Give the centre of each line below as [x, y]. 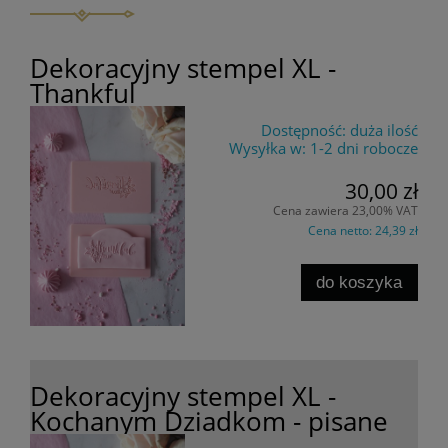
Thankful [83, 93]
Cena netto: [341, 230]
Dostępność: [303, 130]
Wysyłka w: [267, 148]
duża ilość [384, 130]
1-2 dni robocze [364, 148]
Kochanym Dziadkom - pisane [209, 421]
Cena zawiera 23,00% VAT [345, 210]
